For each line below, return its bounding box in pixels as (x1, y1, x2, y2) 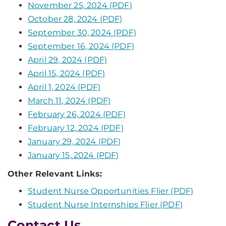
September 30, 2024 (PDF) (28, 28, 136, 37)
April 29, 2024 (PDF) (28, 55, 107, 65)
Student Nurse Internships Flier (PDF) (28, 200, 183, 209)
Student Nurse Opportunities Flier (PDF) (28, 186, 194, 196)
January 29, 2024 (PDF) (28, 137, 121, 146)
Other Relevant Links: (8, 169, 102, 179)
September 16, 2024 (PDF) (28, 41, 134, 51)
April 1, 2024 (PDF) (28, 82, 101, 92)
